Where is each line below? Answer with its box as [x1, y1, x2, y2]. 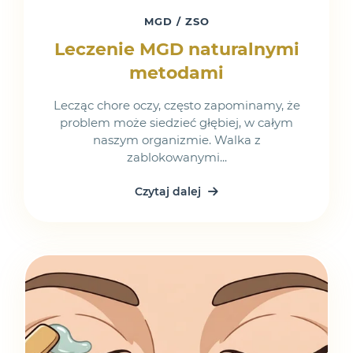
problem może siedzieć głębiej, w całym [60, 115, 293, 130]
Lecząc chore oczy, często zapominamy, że [53, 98, 300, 113]
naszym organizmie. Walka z [92, 132, 261, 147]
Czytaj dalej [135, 184, 204, 199]
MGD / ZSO [143, 16, 210, 28]
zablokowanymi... [126, 150, 227, 165]
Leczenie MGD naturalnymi [54, 39, 299, 60]
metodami [129, 62, 224, 84]
